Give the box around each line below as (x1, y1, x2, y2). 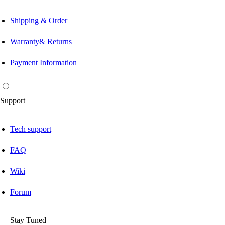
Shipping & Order (10, 16, 67, 25)
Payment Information (10, 58, 77, 67)
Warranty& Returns (10, 37, 72, 46)
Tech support (10, 125, 51, 134)
